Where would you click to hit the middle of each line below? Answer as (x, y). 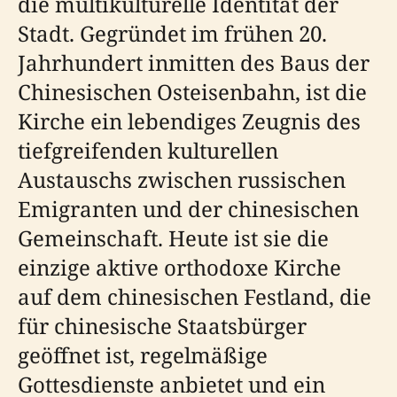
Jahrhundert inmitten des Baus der (194, 62)
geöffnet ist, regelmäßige (143, 355)
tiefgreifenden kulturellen (148, 150)
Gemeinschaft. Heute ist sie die (173, 238)
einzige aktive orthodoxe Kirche (179, 267)
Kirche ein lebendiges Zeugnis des (189, 121)
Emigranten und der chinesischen (188, 209)
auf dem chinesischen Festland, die (195, 296)
